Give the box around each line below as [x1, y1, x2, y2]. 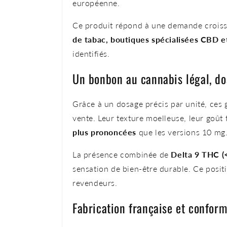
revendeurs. [72, 178, 118, 187]
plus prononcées [72, 127, 136, 137]
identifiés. [72, 49, 110, 59]
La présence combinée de [72, 149, 171, 159]
